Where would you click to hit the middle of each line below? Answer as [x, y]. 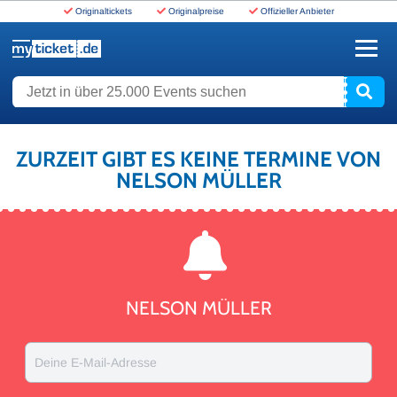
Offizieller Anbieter [297, 11]
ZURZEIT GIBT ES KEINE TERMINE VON [198, 159]
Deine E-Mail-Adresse [96, 362]
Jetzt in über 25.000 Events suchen [110, 86]
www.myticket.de [59, 68]
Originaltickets [103, 11]
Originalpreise [196, 11]
